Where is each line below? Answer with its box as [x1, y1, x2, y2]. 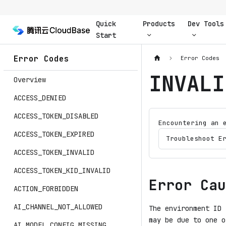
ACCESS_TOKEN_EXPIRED [14, 130, 94, 139]
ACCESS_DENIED [14, 93, 66, 102]
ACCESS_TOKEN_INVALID [14, 148, 94, 157]
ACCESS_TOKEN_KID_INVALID [14, 166, 110, 175]
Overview [14, 75, 46, 84]
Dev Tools [188, 19, 224, 28]
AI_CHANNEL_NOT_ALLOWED [14, 202, 102, 211]
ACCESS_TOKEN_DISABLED [14, 111, 98, 121]
